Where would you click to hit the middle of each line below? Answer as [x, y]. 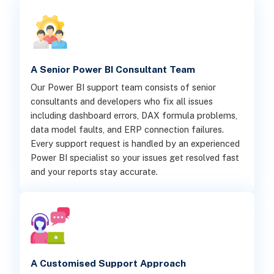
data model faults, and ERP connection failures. [127, 129]
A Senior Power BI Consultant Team [113, 70]
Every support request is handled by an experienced [135, 143]
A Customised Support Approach [108, 263]
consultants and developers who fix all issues [121, 101]
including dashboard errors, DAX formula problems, [134, 115]
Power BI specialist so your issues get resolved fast [135, 157]
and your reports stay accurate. [94, 171]
